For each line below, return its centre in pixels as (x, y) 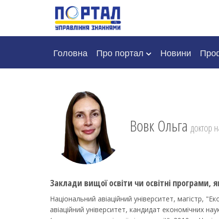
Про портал (121, 52)
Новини (176, 52)
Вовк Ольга (159, 126)
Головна (70, 52)
